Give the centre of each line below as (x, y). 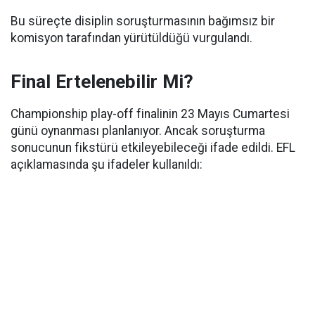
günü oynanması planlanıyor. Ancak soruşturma (138, 131)
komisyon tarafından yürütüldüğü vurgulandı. (131, 38)
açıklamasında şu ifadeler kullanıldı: (107, 165)
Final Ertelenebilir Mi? (102, 82)
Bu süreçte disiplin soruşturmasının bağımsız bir (143, 21)
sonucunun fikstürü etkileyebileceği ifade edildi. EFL (153, 148)
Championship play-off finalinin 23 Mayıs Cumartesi (150, 114)
